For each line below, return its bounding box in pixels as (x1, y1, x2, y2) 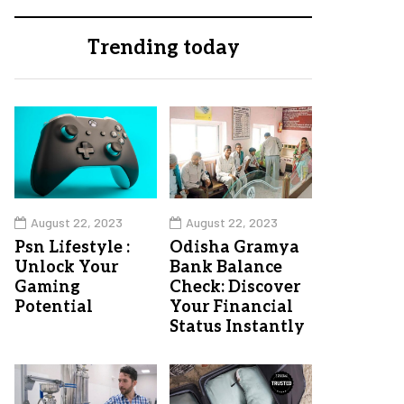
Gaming (14, 278, 80, 298)
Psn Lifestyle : (14, 238, 130, 258)
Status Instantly (170, 317, 305, 337)
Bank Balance (170, 258, 282, 278)
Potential (14, 298, 93, 317)
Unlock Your (14, 258, 118, 278)
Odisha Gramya (170, 238, 299, 258)
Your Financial (170, 298, 293, 317)
